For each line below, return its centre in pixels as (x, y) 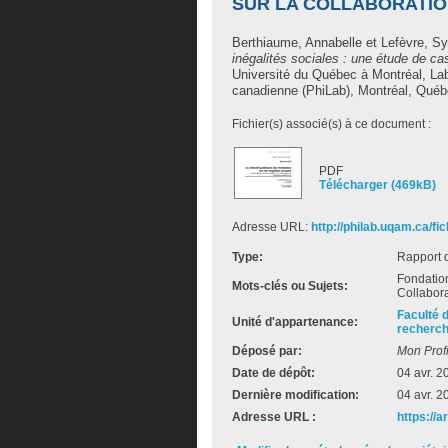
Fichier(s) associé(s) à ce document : (331, 124)
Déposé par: (267, 351)
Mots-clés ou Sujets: (290, 286)
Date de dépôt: (273, 373)
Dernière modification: (295, 395)
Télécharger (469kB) (377, 185)
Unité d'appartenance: (295, 322)
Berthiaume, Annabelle (297, 42)
